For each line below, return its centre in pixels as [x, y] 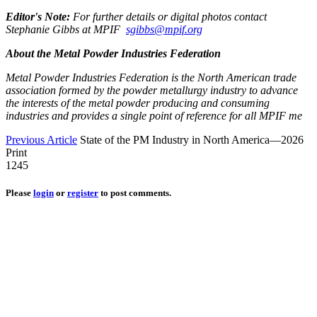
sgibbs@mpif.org [164, 30]
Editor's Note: [39, 17]
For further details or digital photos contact [170, 17]
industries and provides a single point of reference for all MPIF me [154, 116]
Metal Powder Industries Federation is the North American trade [151, 78]
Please [19, 193]
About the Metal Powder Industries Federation [113, 54]
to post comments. [135, 193]
